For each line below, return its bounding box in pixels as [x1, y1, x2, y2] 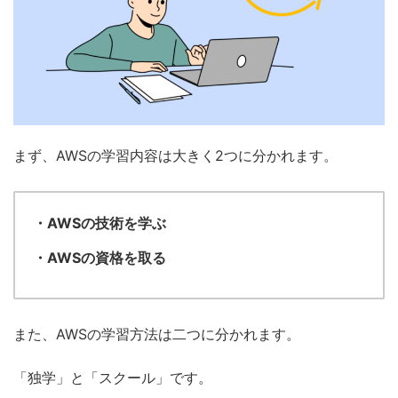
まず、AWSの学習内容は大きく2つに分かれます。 [13, 146, 338, 164]
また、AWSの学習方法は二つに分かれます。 [13, 324, 300, 343]
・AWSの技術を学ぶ [33, 213, 166, 232]
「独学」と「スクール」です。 [13, 368, 212, 386]
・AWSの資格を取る [33, 248, 166, 267]
